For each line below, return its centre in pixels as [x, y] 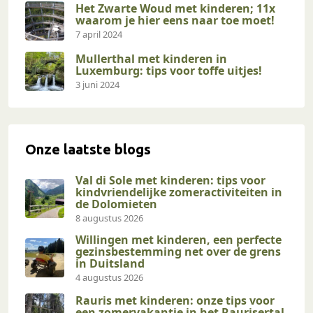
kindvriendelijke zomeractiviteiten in [179, 192]
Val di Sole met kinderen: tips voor [170, 180]
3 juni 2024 [97, 84]
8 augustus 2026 [109, 218]
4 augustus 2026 [109, 277]
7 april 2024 [99, 34]
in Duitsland [110, 263]
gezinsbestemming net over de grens [178, 251]
